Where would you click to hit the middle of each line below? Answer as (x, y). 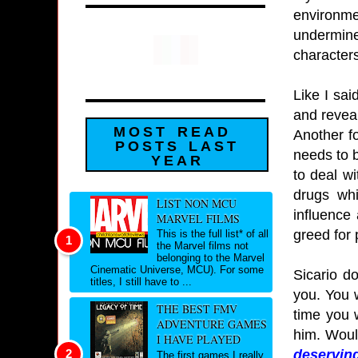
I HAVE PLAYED (198, 340)
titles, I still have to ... (141, 282)
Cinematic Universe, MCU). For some (177, 270)
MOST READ (172, 132)
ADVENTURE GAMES (211, 324)
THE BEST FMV (197, 309)
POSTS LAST (177, 147)
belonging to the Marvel (210, 258)
